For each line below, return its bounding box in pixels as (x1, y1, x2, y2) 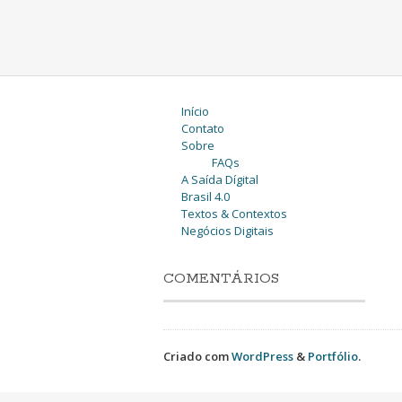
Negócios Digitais (180, 223, 274, 239)
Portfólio (308, 348, 358, 364)
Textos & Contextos (180, 205, 287, 222)
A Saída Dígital (180, 171, 258, 188)
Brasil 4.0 (180, 188, 230, 205)
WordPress (232, 348, 293, 364)
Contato (180, 120, 224, 136)
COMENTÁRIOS (163, 269, 279, 288)
